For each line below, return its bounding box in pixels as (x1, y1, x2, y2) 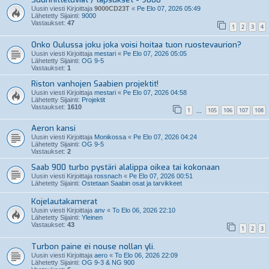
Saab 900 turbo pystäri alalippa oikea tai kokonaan (31, 162, 220, 173)
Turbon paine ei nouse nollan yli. (31, 241, 155, 252)
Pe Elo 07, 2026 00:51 (129, 172, 193, 180)
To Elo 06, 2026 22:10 (112, 207, 175, 214)
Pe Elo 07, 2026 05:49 (137, 5, 201, 13)
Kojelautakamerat (31, 196, 97, 207)
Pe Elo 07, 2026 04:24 (133, 133, 197, 141)
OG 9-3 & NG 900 (82, 259, 134, 267)
